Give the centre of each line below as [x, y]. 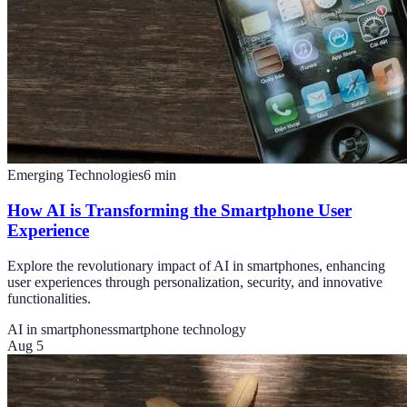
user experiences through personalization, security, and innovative [195, 282]
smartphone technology [179, 329]
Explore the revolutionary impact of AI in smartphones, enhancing [196, 265]
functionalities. [49, 298]
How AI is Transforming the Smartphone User [179, 210]
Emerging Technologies [75, 175]
